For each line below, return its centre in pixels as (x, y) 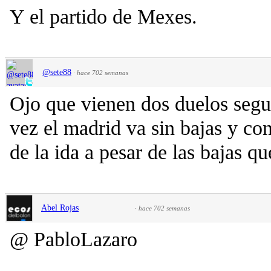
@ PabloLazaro (73, 239)
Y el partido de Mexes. (103, 16)
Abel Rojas (60, 207)
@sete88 (57, 72)
